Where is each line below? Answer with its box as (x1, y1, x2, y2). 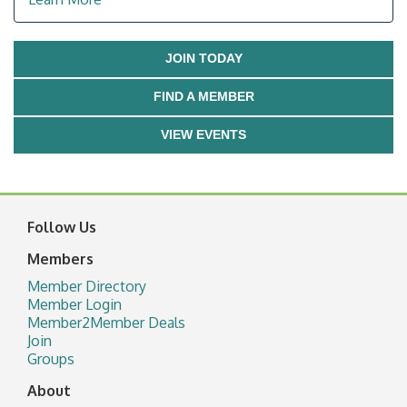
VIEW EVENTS (161, 127, 246, 143)
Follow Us (27, 218, 96, 237)
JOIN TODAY (164, 51, 243, 66)
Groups (27, 350, 74, 369)
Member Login (27, 295, 122, 314)
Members (27, 250, 94, 269)
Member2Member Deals (27, 313, 185, 333)
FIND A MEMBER (153, 89, 254, 104)
